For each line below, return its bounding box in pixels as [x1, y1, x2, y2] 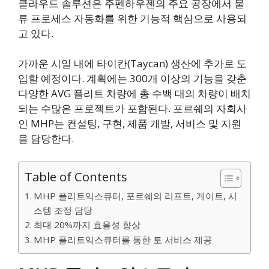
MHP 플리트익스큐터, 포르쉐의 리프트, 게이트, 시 [34, 189, 238, 202]
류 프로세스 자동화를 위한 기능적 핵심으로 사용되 [18, 11, 247, 25]
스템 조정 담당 [34, 204, 93, 216]
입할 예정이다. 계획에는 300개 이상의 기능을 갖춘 [18, 71, 247, 86]
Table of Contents [25, 168, 127, 185]
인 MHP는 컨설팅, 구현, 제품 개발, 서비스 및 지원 [18, 116, 241, 131]
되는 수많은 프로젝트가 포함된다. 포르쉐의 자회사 [18, 101, 247, 116]
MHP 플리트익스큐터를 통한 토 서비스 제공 [34, 233, 213, 246]
